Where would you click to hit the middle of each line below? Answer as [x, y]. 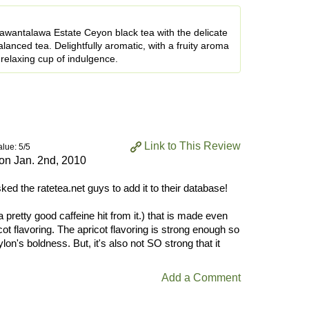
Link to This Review [192, 146]
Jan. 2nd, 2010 [50, 160]
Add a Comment [201, 277]
